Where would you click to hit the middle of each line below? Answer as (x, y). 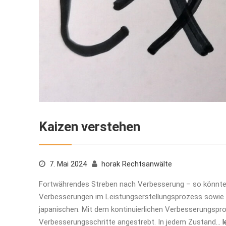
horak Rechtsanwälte (137, 164)
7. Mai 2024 (68, 164)
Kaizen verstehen (90, 126)
